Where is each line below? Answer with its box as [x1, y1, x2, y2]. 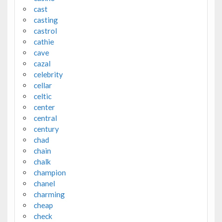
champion [33, 168, 66, 177]
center [33, 103, 55, 112]
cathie [33, 37, 54, 47]
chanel [33, 179, 55, 188]
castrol [33, 26, 57, 36]
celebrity [33, 70, 63, 79]
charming [33, 190, 65, 199]
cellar [33, 81, 52, 90]
